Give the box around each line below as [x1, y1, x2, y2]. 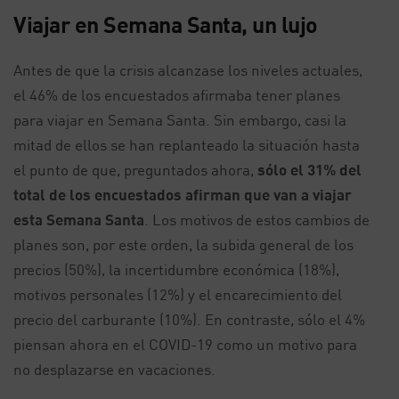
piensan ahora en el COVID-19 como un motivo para [13, 335, 357, 354]
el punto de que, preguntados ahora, [13, 160, 257, 180]
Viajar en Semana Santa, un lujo [13, 11, 318, 38]
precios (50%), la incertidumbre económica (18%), [13, 260, 339, 280]
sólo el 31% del [257, 160, 362, 180]
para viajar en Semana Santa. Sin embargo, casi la [13, 110, 346, 130]
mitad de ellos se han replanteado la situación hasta [13, 135, 360, 155]
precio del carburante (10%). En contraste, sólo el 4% [13, 310, 365, 330]
